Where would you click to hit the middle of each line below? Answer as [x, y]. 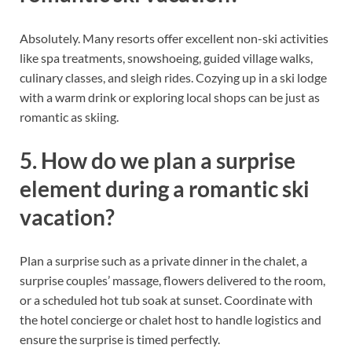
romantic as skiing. [69, 116]
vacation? [67, 216]
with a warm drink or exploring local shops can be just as [170, 97]
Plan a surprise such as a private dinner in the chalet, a [163, 261]
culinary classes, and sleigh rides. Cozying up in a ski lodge [173, 77]
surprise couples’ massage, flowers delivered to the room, [172, 280]
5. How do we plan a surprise [158, 160]
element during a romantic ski [165, 188]
